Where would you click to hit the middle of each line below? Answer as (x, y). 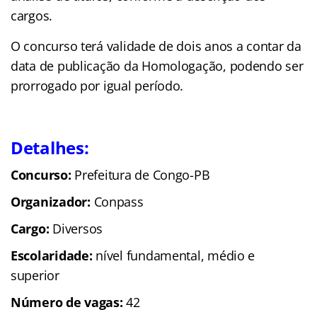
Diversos (76, 228)
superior (35, 275)
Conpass (119, 201)
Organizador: (52, 201)
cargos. (32, 15)
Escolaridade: (52, 255)
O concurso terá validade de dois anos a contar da (156, 46)
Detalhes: (50, 147)
